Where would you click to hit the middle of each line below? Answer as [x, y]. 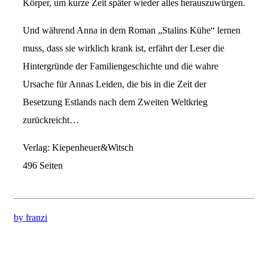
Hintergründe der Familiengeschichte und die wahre [121, 66]
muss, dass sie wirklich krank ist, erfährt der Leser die [124, 48]
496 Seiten [43, 166]
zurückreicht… [51, 120]
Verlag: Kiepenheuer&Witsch [78, 148]
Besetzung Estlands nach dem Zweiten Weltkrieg [115, 102]
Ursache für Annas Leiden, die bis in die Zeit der [115, 84]
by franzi [31, 218]
